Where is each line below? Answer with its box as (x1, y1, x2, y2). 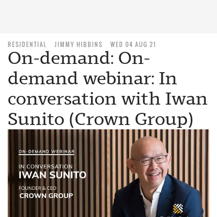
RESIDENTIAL (8, 40, 47, 48)
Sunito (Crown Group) (8, 108, 194, 129)
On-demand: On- (8, 47, 150, 68)
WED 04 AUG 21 (110, 40, 156, 48)
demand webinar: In (8, 68, 177, 89)
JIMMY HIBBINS (55, 40, 103, 48)
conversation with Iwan (8, 88, 208, 109)
